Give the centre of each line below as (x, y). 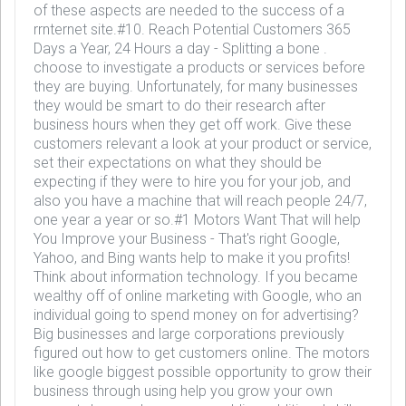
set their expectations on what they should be (178, 163)
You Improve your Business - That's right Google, (187, 239)
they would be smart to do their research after (179, 106)
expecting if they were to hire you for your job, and (192, 182)
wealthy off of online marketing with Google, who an (198, 296)
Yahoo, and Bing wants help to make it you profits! (192, 258)
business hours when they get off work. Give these (193, 125)
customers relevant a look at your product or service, (203, 144)
